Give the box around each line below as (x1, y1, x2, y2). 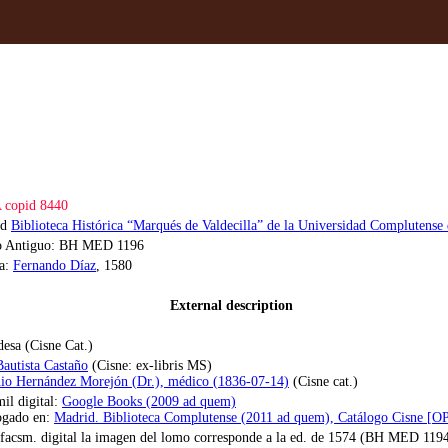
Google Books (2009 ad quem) (62, 394, 236, 409)
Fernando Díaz (13, 258, 96, 273)
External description (169, 298, 293, 313)
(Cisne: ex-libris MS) (88, 358, 212, 373)
